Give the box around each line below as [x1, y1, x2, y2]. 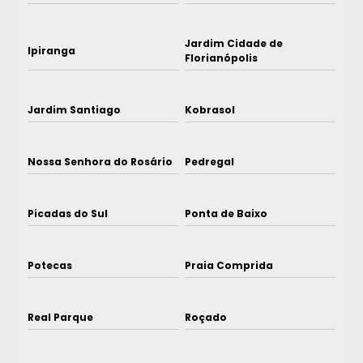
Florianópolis [184, 51, 258, 66]
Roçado [184, 310, 227, 325]
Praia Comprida [184, 258, 273, 273]
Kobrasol [184, 103, 235, 117]
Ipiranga [28, 44, 75, 58]
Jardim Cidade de [184, 36, 283, 51]
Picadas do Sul [28, 207, 108, 221]
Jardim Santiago [28, 103, 121, 117]
